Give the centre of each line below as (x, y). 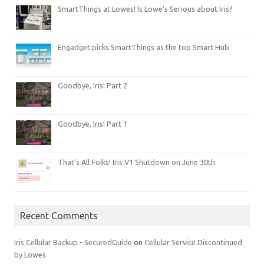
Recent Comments (59, 216)
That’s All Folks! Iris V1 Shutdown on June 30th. (137, 162)
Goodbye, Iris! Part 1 (93, 124)
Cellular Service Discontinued (193, 242)
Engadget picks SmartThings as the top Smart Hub (143, 47)
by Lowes (30, 255)
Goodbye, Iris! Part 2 (93, 85)
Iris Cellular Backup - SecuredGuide (73, 242)
